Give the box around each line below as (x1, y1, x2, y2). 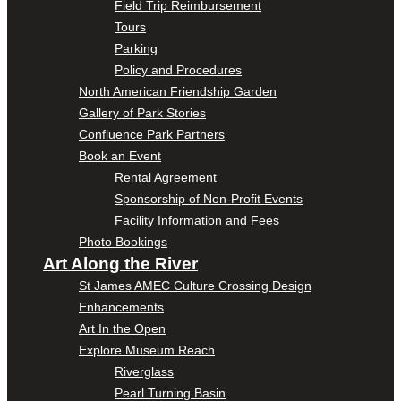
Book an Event (79, 148, 161, 163)
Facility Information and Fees (115, 212, 279, 227)
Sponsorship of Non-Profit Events (115, 191, 303, 206)
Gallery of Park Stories (79, 105, 206, 120)
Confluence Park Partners (79, 126, 225, 141)
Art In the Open (79, 320, 166, 336)
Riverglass (115, 363, 174, 379)
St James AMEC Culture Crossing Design (79, 277, 311, 293)
